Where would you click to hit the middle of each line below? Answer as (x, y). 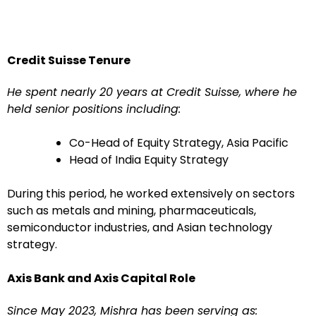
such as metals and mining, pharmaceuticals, (132, 211)
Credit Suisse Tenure (69, 60)
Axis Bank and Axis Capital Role (101, 279)
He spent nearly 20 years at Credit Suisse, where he (152, 92)
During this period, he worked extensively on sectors (151, 194)
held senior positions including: (94, 109)
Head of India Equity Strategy (149, 160)
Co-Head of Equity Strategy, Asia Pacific (179, 143)
